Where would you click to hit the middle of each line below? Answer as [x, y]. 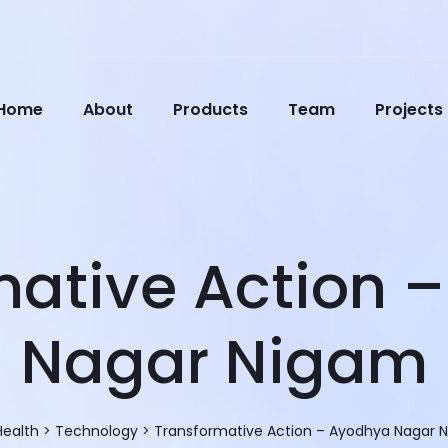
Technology [96, 431]
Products [210, 109]
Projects [409, 109]
